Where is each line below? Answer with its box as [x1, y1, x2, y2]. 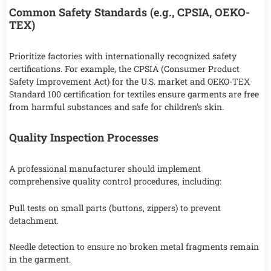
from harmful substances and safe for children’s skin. [9, 101, 224, 113]
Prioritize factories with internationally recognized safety [9, 50, 237, 62]
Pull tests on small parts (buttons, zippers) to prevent [9, 201, 221, 214]
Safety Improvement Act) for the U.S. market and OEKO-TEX [9, 76, 250, 88]
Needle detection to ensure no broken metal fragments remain [9, 241, 259, 253]
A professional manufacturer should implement [9, 163, 201, 175]
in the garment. [9, 253, 71, 266]
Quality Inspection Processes [9, 130, 158, 145]
